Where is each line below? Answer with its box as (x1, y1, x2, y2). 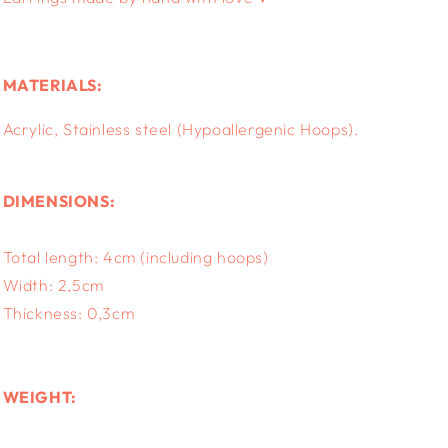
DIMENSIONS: (2, 191, 116, 212)
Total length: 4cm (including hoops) (2, 247, 269, 268)
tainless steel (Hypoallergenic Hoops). (72, 119, 360, 140)
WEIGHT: (2, 387, 77, 408)
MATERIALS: (2, 75, 103, 96)
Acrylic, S (2, 119, 73, 140)
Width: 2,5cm (2, 275, 104, 296)
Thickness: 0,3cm (2, 303, 135, 324)
